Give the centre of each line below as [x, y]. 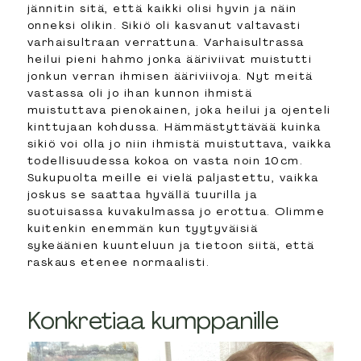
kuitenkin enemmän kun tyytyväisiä [143, 228]
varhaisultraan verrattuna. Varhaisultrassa [166, 41]
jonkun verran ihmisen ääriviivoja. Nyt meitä [170, 75]
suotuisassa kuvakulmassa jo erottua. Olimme [176, 211]
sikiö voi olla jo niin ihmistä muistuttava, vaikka [179, 143]
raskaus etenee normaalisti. [118, 261]
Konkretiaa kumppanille [153, 320]
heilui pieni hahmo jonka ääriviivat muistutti [170, 58]
